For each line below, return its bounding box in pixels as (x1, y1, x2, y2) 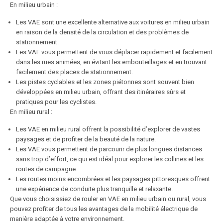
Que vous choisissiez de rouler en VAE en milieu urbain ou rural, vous (10, 195, 206, 203)
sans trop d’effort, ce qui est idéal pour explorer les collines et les (16, 155, 204, 163)
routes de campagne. (16, 165, 77, 173)
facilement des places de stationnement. (16, 68, 133, 76)
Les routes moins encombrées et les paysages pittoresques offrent (16, 175, 210, 183)
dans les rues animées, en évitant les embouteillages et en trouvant (16, 58, 207, 66)
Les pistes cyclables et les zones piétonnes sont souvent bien (16, 78, 194, 86)
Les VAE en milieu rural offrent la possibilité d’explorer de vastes (16, 125, 200, 133)
